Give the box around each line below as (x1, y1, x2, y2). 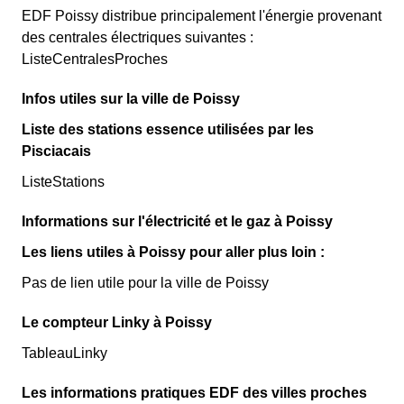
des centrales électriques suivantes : (22, 30, 253, 45)
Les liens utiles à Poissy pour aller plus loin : (22, 244, 325, 260)
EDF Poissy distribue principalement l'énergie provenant (22, 8, 381, 23)
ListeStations (22, 174, 105, 189)
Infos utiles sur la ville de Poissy (22, 91, 240, 106)
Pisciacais (22, 143, 91, 159)
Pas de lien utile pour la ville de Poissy (22, 275, 269, 290)
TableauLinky (22, 345, 107, 361)
